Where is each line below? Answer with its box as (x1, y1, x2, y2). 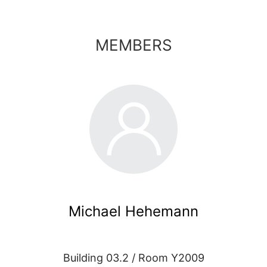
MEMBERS (95, 36, 172, 55)
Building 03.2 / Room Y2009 (63, 252, 204, 265)
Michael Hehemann (69, 203, 198, 221)
